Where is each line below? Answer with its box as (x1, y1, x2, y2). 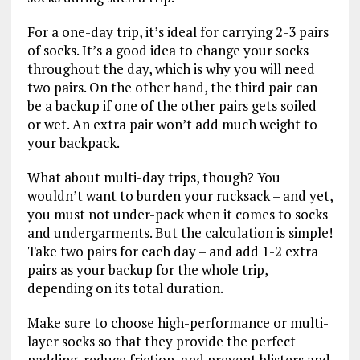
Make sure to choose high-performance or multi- (27, 313, 329, 332)
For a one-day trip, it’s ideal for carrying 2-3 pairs (27, 22, 329, 41)
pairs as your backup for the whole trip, (27, 260, 268, 279)
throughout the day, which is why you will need (27, 59, 315, 78)
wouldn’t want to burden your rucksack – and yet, (27, 186, 333, 205)
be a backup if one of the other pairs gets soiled (27, 96, 317, 115)
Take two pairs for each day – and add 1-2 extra (27, 241, 318, 260)
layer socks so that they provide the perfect (27, 331, 296, 350)
